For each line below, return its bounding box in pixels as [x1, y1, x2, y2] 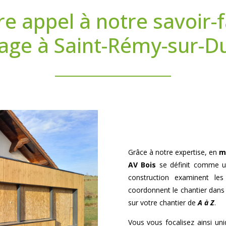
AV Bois [128, 160, 156, 170]
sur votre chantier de [128, 198, 198, 208]
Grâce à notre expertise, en [128, 147, 219, 157]
